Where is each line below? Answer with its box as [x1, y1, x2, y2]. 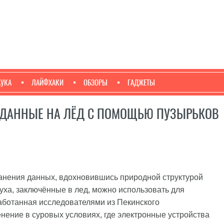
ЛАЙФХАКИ [31, 77, 63, 87]
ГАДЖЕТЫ [127, 77, 155, 87]
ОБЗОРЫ [83, 77, 107, 87]
